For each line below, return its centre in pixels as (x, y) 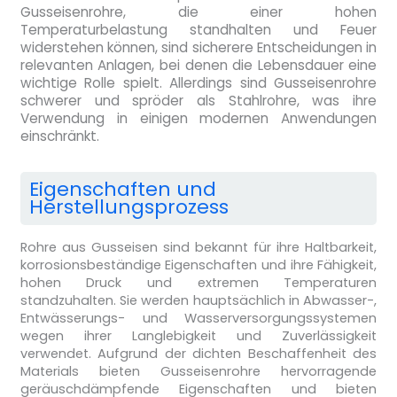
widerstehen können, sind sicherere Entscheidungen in (198, 48)
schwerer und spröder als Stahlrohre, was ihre (198, 101)
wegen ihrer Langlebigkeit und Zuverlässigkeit (198, 336)
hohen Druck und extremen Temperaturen (198, 283)
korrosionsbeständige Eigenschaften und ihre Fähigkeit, (198, 265)
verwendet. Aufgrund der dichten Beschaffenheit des (198, 354)
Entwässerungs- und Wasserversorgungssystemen (198, 319)
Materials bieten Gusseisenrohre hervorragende (198, 372)
